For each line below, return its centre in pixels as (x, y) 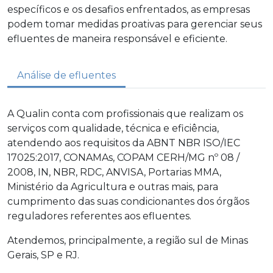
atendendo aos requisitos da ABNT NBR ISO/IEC (124, 143)
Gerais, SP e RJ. (43, 255)
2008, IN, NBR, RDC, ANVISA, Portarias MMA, (114, 172)
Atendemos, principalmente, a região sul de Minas (128, 240)
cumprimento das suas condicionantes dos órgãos (128, 201)
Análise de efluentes (66, 75)
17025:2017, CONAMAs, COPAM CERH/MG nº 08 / (123, 157)
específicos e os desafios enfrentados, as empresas (129, 9)
